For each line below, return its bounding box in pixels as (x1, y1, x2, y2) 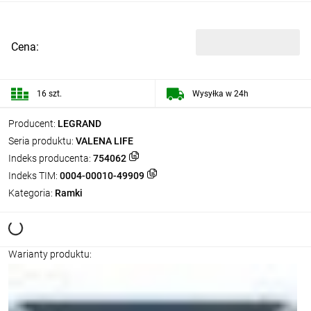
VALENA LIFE (76, 135, 133, 146)
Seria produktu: (8, 135, 74, 146)
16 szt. (37, 88, 62, 99)
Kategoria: (8, 187, 53, 199)
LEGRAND (58, 118, 101, 129)
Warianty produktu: (8, 249, 92, 260)
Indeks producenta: (8, 153, 91, 164)
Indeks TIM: (8, 170, 58, 181)
